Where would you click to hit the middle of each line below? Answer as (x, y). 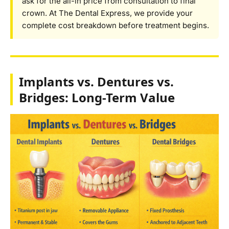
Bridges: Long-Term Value (97, 97)
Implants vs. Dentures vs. (96, 81)
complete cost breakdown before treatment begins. (116, 25)
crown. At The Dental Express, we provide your (107, 13)
